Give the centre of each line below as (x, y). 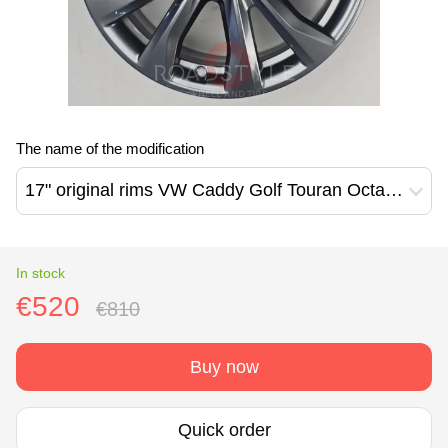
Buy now (224, 366)
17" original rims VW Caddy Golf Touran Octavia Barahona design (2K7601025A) (394, 190)
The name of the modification (110, 148)
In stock (40, 272)
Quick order (224, 430)
